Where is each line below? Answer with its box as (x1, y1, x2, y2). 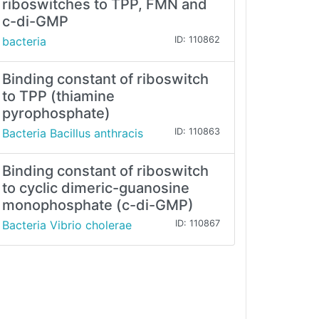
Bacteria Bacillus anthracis (2, 126, 143, 141)
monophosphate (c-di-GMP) (2, 197, 194, 214)
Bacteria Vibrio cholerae (2, 218, 132, 233)
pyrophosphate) (2, 105, 110, 122)
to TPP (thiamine (2, 88, 115, 105)
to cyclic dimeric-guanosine (2, 179, 189, 197)
